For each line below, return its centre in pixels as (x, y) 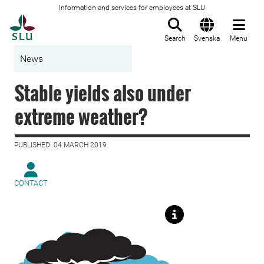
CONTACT (31, 183)
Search (175, 38)
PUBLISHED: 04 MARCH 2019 (60, 145)
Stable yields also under (103, 93)
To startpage (65, 21)
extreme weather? (81, 116)
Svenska (207, 38)
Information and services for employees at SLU (132, 8)
